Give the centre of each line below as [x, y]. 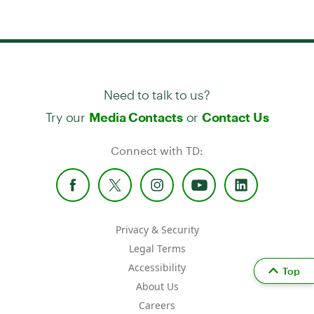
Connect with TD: [157, 150]
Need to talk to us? [157, 88]
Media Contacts [136, 117]
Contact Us [235, 117]
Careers [157, 305]
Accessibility [157, 267]
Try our [67, 111]
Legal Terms [157, 248]
